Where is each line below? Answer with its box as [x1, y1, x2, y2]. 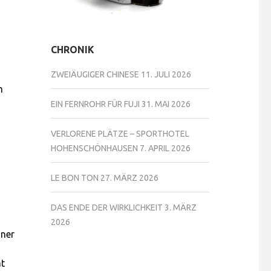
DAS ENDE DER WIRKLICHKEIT [50, 203, 163, 212]
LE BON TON [50, 173, 99, 183]
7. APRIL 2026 [139, 143, 191, 153]
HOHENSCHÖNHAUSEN [50, 143, 138, 153]
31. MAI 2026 [141, 99, 191, 109]
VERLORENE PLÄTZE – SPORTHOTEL [50, 129, 189, 139]
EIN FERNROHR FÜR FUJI [50, 99, 140, 109]
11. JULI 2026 [140, 70, 191, 79]
